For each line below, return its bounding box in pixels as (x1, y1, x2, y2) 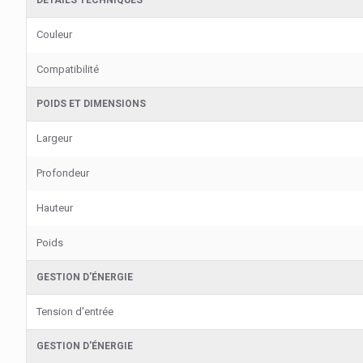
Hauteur (36, 202, 73, 214)
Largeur (36, 132, 72, 144)
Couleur (36, 28, 72, 41)
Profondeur (36, 167, 89, 179)
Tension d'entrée (36, 305, 113, 318)
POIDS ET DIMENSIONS (36, 98, 146, 109)
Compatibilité (36, 63, 99, 75)
